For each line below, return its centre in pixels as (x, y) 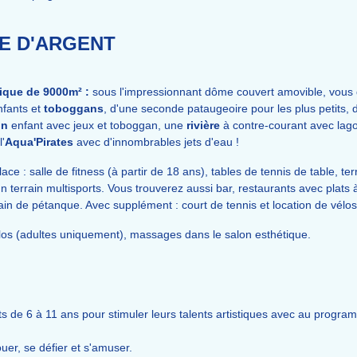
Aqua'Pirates (39, 142)
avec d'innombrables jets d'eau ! (156, 142)
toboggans (74, 108)
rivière (205, 125)
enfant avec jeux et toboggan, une (99, 125)
